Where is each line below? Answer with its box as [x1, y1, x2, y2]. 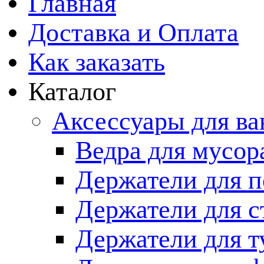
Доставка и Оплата [28, 18, 239, 47]
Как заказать [28, 47, 165, 76]
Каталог [28, 77, 116, 105]
